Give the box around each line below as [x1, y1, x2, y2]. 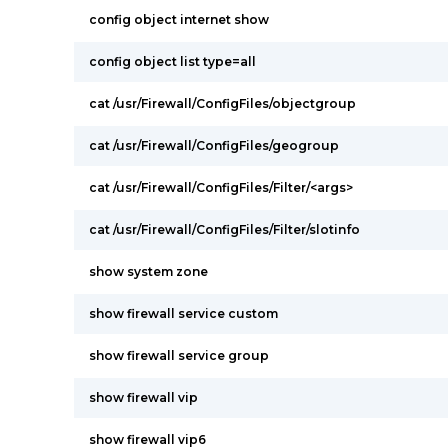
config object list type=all [89, 54, 256, 69]
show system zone [89, 264, 208, 279]
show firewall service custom [89, 306, 278, 321]
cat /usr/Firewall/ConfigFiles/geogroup [89, 138, 339, 153]
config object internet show [89, 12, 269, 27]
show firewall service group [89, 348, 269, 363]
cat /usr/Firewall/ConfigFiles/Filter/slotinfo [89, 222, 360, 237]
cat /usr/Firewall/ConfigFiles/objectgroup [89, 96, 356, 111]
